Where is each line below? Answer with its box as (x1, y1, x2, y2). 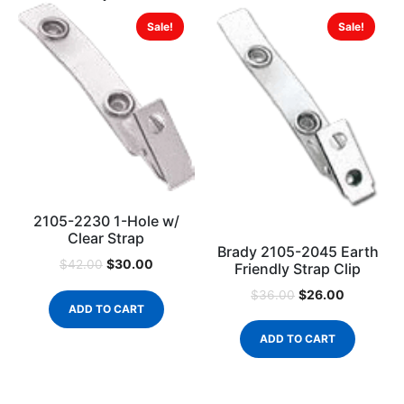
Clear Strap (68, 228, 145, 247)
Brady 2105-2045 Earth (216, 242, 379, 261)
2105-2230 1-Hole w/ (32, 211, 179, 230)
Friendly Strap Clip (234, 259, 362, 278)
